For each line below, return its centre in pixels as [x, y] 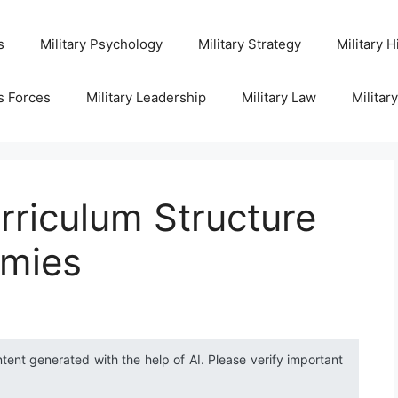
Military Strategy [249, 44]
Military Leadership [146, 97]
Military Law [279, 97]
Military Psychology [101, 44]
